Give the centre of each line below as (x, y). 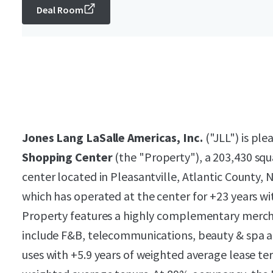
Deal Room (60, 10)
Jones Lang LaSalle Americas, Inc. (112, 137)
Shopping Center (67, 157)
